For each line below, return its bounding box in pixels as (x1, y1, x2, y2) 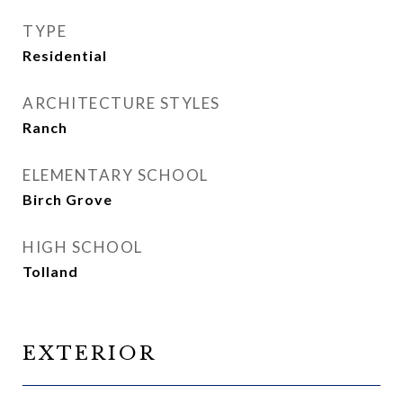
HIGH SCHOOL (22, 237, 143, 256)
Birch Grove (22, 191, 112, 208)
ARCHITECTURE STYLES (22, 94, 220, 112)
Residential (22, 47, 107, 64)
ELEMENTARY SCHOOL (22, 166, 209, 184)
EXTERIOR (22, 342, 157, 365)
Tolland (22, 263, 78, 280)
